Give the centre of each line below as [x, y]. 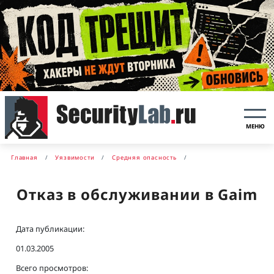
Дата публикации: [50, 228]
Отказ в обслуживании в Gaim [137, 194]
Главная [24, 157]
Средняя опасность [144, 157]
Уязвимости [75, 157]
